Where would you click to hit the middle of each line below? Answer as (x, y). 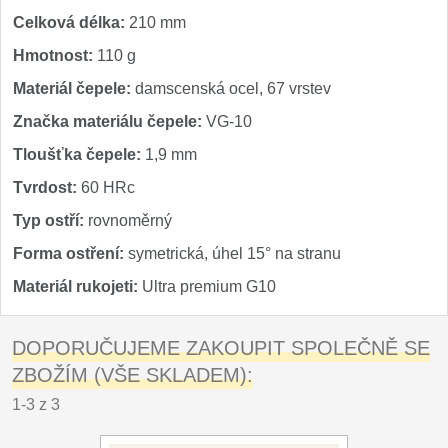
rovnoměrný (128, 220)
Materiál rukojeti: (75, 286)
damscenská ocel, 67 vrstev (231, 88)
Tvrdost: (45, 187)
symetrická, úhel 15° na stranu (232, 253)
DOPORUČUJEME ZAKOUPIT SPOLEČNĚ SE (221, 348)
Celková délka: (69, 22)
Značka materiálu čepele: (107, 121)
